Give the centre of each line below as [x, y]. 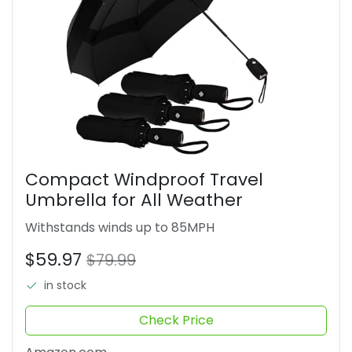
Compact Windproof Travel [144, 179]
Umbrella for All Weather [134, 200]
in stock [65, 285]
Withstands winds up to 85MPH [120, 227]
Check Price [176, 320]
